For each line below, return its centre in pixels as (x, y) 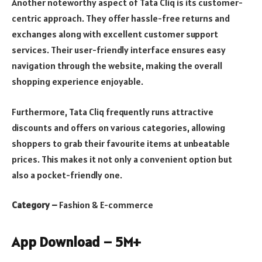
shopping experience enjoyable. (77, 82)
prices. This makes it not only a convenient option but (122, 159)
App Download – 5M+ (76, 242)
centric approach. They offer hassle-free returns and (121, 18)
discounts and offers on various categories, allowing (118, 127)
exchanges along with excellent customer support (115, 34)
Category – (35, 205)
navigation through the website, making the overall (117, 66)
